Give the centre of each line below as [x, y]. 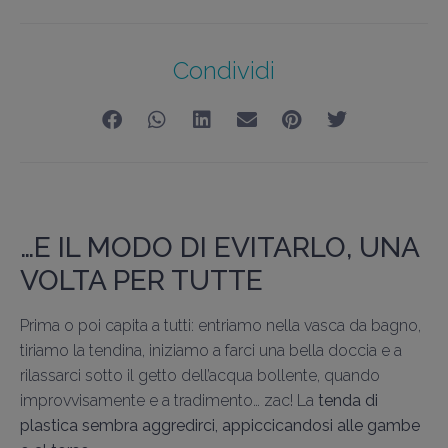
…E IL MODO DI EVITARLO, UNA [219, 248]
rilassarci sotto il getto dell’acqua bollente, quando [200, 376]
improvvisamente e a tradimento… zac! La [169, 401]
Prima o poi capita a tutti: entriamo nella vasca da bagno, [220, 326]
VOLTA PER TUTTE [141, 281]
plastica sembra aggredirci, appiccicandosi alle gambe [220, 426]
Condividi [224, 71]
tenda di [348, 401]
